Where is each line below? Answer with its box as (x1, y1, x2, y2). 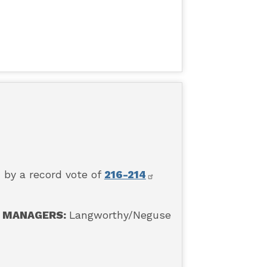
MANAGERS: (2, 209, 70, 222)
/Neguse (128, 209, 172, 222)
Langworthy (69, 209, 129, 222)
